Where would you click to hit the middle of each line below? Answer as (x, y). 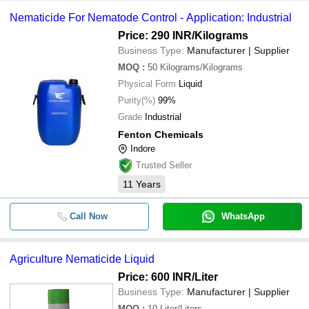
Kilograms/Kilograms (201, 67)
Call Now (88, 216)
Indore (143, 149)
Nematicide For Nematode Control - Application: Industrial (151, 18)
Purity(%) (137, 100)
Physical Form (147, 84)
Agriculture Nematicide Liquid (82, 259)
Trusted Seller (164, 165)
